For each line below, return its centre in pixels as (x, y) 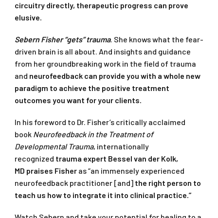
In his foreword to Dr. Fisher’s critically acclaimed (100, 122)
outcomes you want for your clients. (78, 100)
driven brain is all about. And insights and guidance (103, 52)
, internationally (121, 146)
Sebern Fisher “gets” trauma (63, 39)
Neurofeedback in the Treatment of (93, 134)
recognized (34, 159)
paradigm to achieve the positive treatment (92, 88)
